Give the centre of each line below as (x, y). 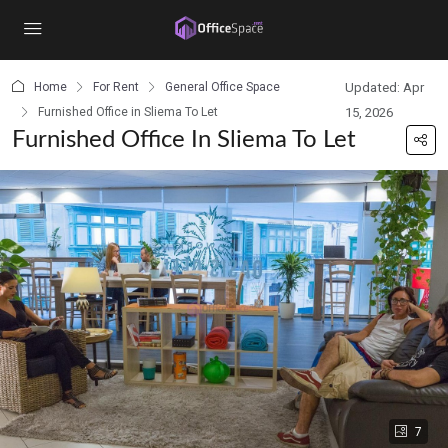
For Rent (116, 87)
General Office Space (222, 87)
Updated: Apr (384, 87)
